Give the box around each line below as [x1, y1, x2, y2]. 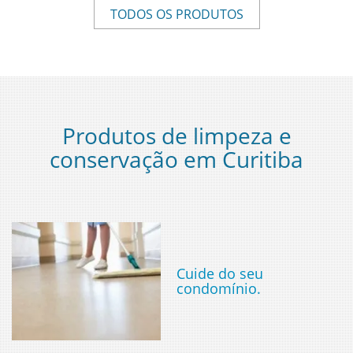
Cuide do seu [176, 264, 263, 283]
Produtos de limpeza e [61, 121, 292, 150]
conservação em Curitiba [50, 144, 303, 174]
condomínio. [176, 279, 261, 298]
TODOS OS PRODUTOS [110, 6, 243, 23]
